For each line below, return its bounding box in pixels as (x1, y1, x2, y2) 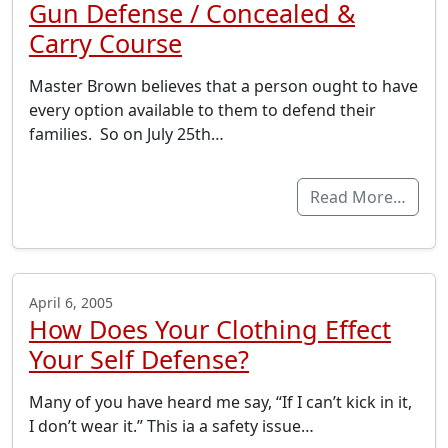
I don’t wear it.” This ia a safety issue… (29, 415, 314, 438)
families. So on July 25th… (29, 123, 224, 146)
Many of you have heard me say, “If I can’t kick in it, (29, 391, 412, 414)
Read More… (310, 186, 406, 209)
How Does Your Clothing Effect (29, 312, 391, 347)
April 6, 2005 (29, 293, 113, 313)
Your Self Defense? (29, 342, 249, 377)
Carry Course (29, 26, 182, 61)
